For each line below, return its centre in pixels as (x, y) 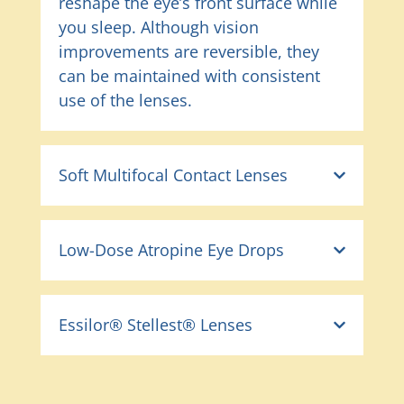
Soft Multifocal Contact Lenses (173, 174)
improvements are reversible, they (188, 51)
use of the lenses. (125, 100)
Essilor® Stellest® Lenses (155, 324)
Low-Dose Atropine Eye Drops (171, 249)
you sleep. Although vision (158, 27)
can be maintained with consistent (189, 75)
